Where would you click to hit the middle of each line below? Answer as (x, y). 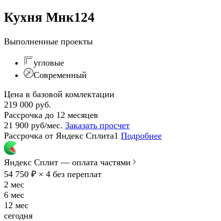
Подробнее (141, 135)
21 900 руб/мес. (33, 125)
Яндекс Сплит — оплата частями (67, 162)
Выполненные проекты (48, 41)
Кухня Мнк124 (49, 18)
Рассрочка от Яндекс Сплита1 (61, 135)
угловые (49, 62)
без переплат (76, 174)
